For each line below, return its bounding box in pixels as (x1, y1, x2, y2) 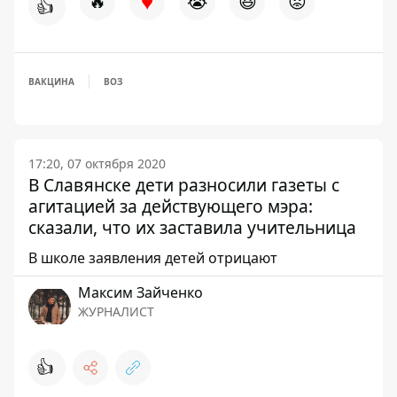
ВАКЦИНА (28, 75, 74, 88)
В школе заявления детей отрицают (28, 248, 277, 268)
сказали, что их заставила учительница (28, 215, 356, 239)
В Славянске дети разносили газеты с (28, 173, 339, 197)
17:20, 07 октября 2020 (28, 155, 166, 172)
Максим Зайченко (78, 283, 203, 302)
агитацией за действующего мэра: (28, 194, 313, 218)
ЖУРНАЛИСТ (78, 303, 154, 320)
